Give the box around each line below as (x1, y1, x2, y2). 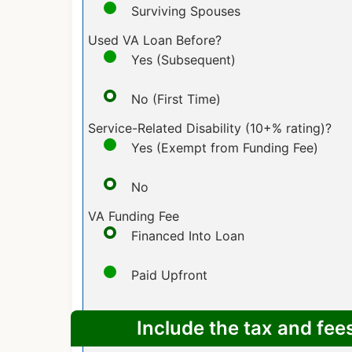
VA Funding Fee (87, 207, 179, 224)
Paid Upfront (130, 266, 207, 283)
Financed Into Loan (130, 227, 244, 244)
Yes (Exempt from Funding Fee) (130, 139, 318, 156)
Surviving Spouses (130, 2, 240, 19)
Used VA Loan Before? (87, 31, 222, 48)
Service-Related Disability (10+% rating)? (87, 119, 332, 136)
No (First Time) (130, 90, 221, 107)
